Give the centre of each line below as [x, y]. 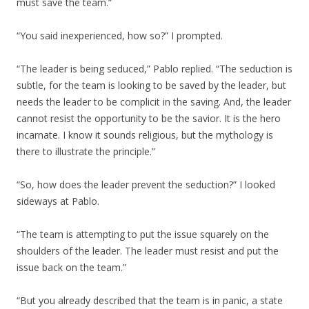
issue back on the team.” [71, 267]
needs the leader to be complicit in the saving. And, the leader [154, 102]
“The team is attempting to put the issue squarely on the [143, 234]
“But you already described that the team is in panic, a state [150, 300]
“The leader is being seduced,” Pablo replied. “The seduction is [154, 69]
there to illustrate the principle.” [86, 151]
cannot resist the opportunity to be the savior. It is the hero [149, 118]
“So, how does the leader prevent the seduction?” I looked [146, 185]
